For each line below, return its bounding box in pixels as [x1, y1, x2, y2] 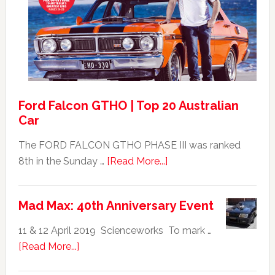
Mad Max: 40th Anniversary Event [18, 198, 214, 214]
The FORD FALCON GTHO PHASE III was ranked [18, 139, 241, 152]
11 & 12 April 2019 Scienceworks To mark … [18, 225, 212, 237]
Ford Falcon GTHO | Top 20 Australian [18, 98, 239, 114]
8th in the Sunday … [18, 155, 107, 168]
